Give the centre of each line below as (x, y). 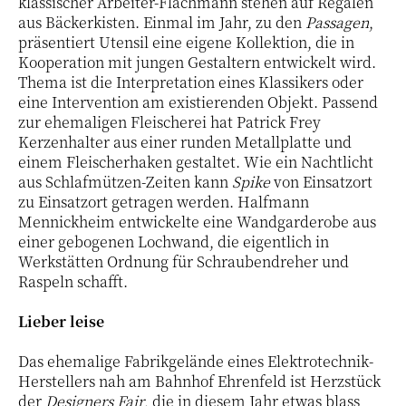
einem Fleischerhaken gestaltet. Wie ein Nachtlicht (196, 161)
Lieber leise (61, 321)
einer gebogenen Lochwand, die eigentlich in (174, 241)
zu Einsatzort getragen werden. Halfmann (164, 201)
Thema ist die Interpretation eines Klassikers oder (191, 82)
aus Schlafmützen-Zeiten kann (125, 181)
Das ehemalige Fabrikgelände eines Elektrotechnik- (196, 361)
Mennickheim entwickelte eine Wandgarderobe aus (197, 221)
